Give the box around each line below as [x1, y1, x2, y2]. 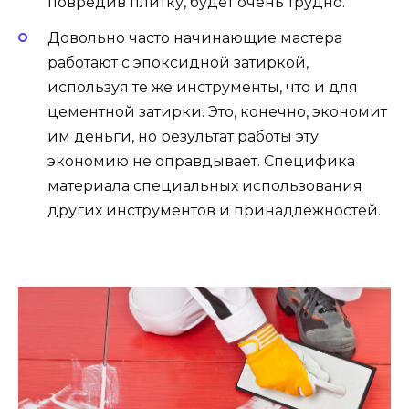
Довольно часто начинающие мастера [47, 28, 342, 47]
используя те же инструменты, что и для [47, 78, 358, 96]
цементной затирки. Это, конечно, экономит [47, 102, 387, 121]
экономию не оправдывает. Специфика [47, 152, 355, 170]
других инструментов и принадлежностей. [47, 201, 381, 219]
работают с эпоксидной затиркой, [47, 53, 309, 71]
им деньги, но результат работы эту [47, 127, 319, 145]
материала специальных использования [47, 176, 362, 194]
